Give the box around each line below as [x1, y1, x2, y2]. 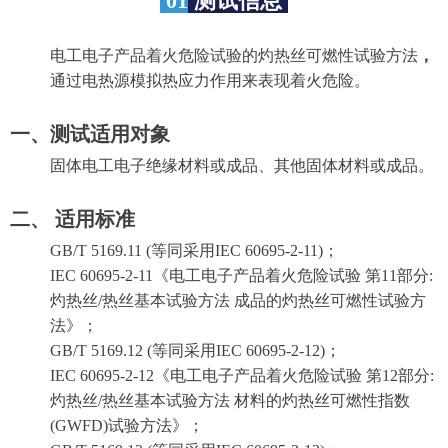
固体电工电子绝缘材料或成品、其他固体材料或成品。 [50, 157, 434, 174]
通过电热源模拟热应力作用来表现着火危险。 [50, 72, 370, 89]
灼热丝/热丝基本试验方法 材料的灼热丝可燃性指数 [50, 392, 410, 409]
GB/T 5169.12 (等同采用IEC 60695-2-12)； [50, 342, 341, 359]
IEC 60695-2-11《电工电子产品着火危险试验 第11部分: [50, 267, 433, 284]
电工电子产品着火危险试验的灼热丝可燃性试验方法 [50, 47, 418, 64]
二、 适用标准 [10, 208, 135, 230]
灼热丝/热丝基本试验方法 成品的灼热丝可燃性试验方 [50, 292, 426, 309]
